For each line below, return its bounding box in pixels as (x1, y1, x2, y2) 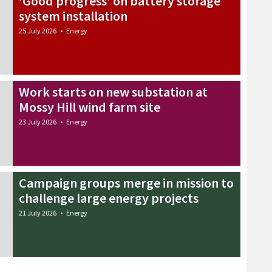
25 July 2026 (19, 25, 56, 35)
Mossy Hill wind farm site (19, 98, 160, 115)
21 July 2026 (19, 208, 56, 217)
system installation (19, 7, 127, 24)
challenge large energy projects (19, 189, 199, 206)
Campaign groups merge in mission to (19, 174, 234, 191)
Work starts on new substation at (19, 83, 208, 100)
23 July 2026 (19, 117, 56, 126)
